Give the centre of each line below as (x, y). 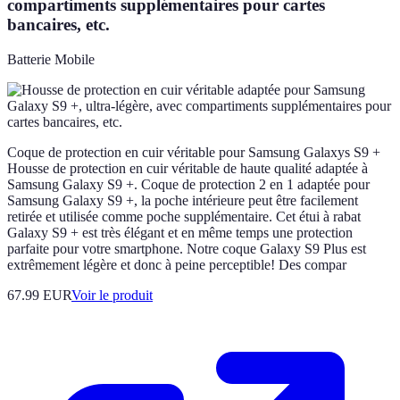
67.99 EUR (39, 295)
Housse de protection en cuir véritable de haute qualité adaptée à (187, 168)
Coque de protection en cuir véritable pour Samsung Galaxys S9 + (194, 152)
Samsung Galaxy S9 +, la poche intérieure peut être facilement (183, 200)
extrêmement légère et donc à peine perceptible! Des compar (177, 264)
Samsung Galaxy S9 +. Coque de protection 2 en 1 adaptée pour (188, 184)
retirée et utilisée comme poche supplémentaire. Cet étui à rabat (184, 216)
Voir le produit (112, 295)
